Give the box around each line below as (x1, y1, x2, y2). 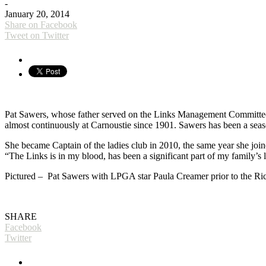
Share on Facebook (5, 19, 77, 30)
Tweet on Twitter (5, 30, 69, 40)
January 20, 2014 (5, 8, 69, 19)
